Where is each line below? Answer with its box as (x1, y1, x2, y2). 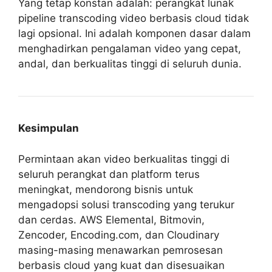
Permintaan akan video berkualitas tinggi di (18, 152, 229, 165)
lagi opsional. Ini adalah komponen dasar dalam (18, 27, 251, 40)
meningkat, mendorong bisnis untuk (18, 183, 193, 195)
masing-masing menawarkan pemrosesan (18, 243, 223, 256)
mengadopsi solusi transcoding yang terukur (18, 198, 234, 211)
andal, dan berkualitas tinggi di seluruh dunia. (18, 58, 242, 70)
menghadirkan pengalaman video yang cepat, (18, 42, 241, 55)
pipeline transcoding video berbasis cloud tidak (18, 12, 249, 25)
